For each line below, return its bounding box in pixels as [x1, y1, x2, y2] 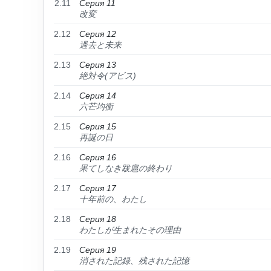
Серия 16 [79, 152, 116, 162]
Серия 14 [79, 91, 116, 100]
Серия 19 [79, 245, 116, 255]
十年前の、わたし [79, 194, 147, 204]
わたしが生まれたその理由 [79, 225, 181, 235]
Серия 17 [79, 183, 116, 193]
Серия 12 [79, 29, 116, 39]
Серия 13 [79, 60, 116, 70]
